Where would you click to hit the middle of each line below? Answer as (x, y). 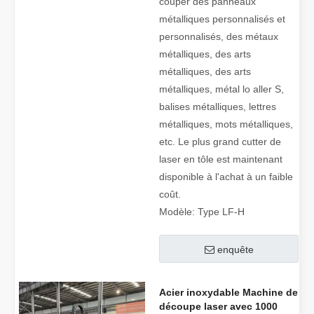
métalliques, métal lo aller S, (221, 89)
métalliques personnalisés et (222, 19)
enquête (235, 250)
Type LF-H (221, 212)
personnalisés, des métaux (219, 36)
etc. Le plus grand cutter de (220, 142)
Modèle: (177, 212)
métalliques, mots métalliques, (226, 124)
